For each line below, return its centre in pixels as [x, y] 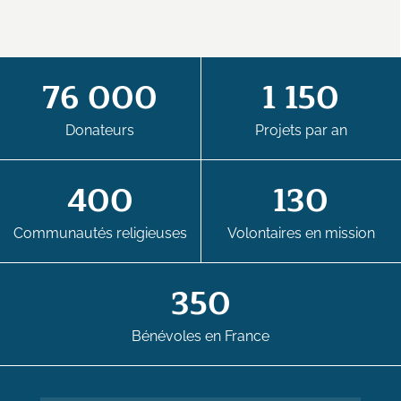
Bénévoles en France [200, 336]
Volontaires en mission [301, 233]
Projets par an [301, 130]
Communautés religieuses [100, 233]
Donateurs [100, 130]
